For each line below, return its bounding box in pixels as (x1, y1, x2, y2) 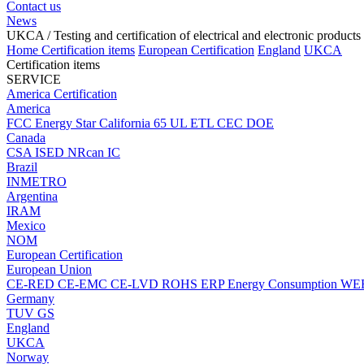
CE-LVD (110, 277, 162, 291)
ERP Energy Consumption (201, 277, 340, 291)
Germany (6, 292, 54, 305)
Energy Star (35, 116, 99, 130)
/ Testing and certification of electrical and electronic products (47, 28, 361, 42)
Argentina (6, 189, 58, 203)
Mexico (6, 219, 45, 232)
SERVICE (6, 72, 61, 86)
